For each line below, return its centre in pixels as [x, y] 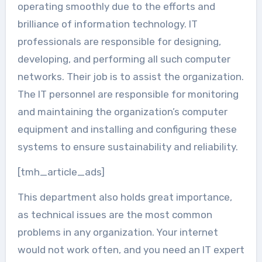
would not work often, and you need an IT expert [131, 250]
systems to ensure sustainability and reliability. [127, 147]
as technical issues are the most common [115, 215]
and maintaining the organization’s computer [122, 112]
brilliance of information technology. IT [107, 24]
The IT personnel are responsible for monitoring [128, 94]
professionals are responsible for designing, [119, 42]
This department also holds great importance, [125, 197]
